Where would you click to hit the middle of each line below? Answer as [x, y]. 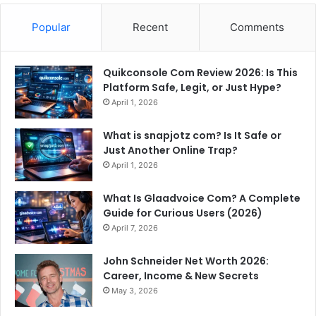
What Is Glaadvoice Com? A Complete [202, 198]
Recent [150, 27]
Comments [257, 27]
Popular [51, 27]
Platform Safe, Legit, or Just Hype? [192, 87]
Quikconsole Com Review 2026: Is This [200, 72]
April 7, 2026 [135, 227]
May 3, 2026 [135, 290]
